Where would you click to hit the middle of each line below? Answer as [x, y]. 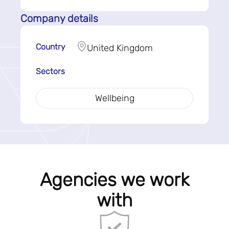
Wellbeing [114, 98]
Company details [59, 18]
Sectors [50, 71]
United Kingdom [120, 48]
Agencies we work [114, 180]
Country [51, 47]
